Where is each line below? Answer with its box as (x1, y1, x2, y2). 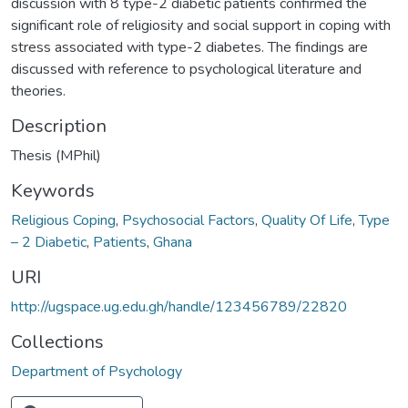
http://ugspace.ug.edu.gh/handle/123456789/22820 (11, 296, 347, 317)
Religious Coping (11, 209, 116, 230)
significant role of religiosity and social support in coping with (11, 15, 391, 36)
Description (11, 113, 107, 138)
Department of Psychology (11, 361, 182, 382)
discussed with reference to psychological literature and (11, 58, 362, 79)
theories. (11, 80, 66, 101)
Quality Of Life (261, 209, 352, 230)
